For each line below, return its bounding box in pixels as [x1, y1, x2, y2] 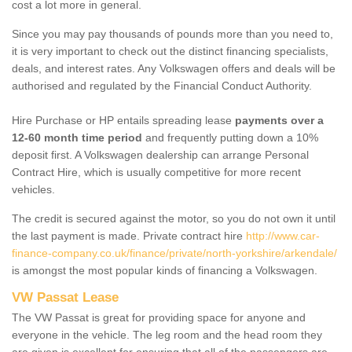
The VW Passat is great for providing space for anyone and [12, 310, 306, 324]
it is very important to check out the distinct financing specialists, [12, 44, 328, 57]
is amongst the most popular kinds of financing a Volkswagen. [12, 263, 317, 277]
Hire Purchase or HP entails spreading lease [12, 113, 235, 126]
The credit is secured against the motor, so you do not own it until [12, 211, 335, 225]
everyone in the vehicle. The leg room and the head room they [12, 328, 322, 341]
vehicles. [12, 182, 55, 196]
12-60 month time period [12, 130, 142, 144]
